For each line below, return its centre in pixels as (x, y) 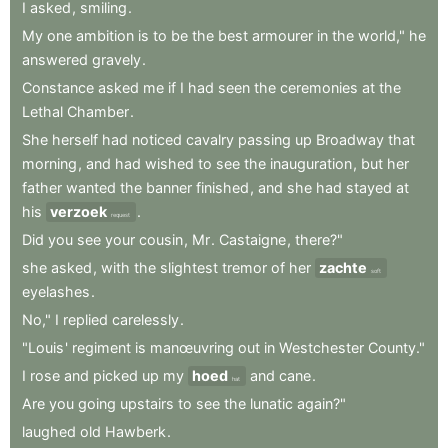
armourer (282, 36)
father (42, 188)
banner (169, 188)
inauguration (311, 164)
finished (222, 188)
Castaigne (252, 240)
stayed (369, 188)
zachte (343, 268)
